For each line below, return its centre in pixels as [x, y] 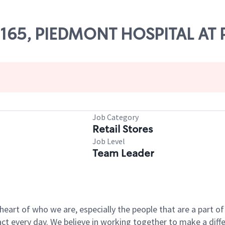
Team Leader [123, 153]
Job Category [116, 117]
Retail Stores [123, 129]
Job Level [109, 141]
